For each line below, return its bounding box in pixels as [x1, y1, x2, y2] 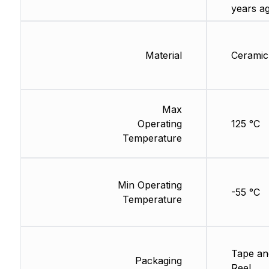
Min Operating [117, 179, 182, 192]
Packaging [134, 255, 182, 267]
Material [145, 49, 182, 62]
